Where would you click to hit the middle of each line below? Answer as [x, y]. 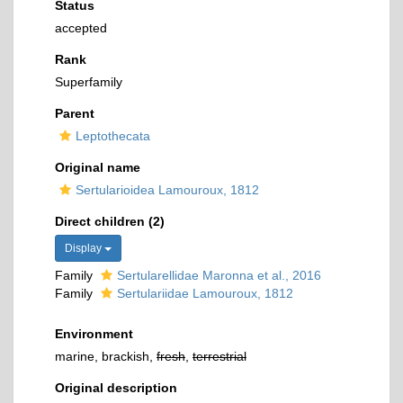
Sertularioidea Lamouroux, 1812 [167, 190]
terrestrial [219, 356]
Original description [116, 388]
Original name [98, 167]
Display [85, 248]
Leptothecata [113, 136]
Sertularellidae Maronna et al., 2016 [219, 275]
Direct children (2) [110, 221]
